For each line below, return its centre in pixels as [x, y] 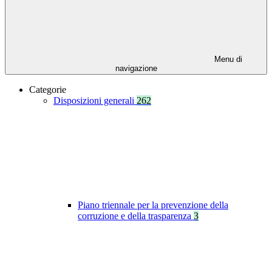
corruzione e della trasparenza [136, 216]
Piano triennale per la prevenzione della [153, 205]
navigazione [136, 69]
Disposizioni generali [95, 101]
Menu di [227, 59]
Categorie [48, 90]
